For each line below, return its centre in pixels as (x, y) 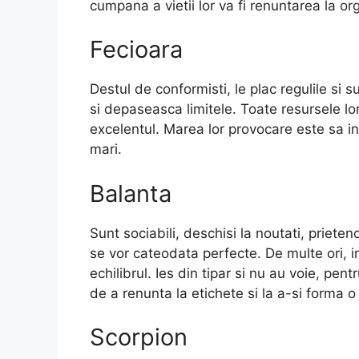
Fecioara (136, 50)
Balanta (131, 193)
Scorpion (139, 337)
